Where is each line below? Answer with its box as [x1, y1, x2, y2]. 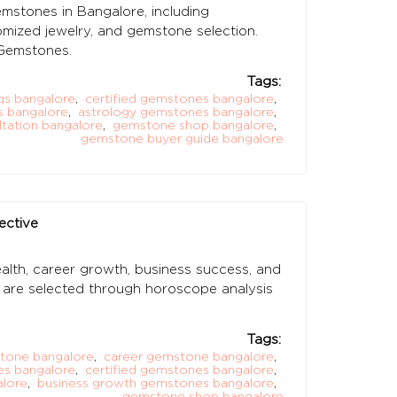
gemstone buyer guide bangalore [81, 130, 284, 144]
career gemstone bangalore [104, 348, 274, 362]
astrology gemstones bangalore [78, 104, 274, 118]
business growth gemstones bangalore [37, 375, 274, 389]
